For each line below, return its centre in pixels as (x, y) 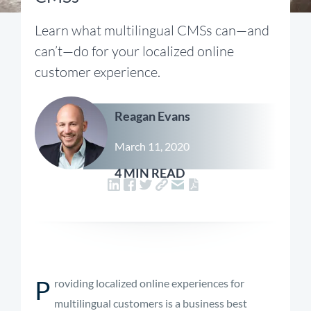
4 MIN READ (150, 173)
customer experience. (98, 72)
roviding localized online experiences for (149, 283)
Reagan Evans (152, 116)
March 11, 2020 (152, 146)
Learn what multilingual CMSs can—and (152, 30)
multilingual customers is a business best (151, 303)
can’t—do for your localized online (134, 51)
